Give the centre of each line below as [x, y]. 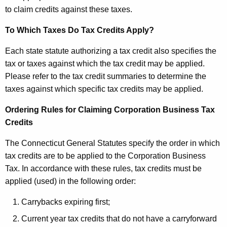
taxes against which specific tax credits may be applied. [104, 89]
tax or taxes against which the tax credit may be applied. [105, 64]
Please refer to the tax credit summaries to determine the [106, 77]
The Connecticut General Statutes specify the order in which [112, 143]
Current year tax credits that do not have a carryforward [119, 219]
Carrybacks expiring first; [66, 202]
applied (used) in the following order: [70, 181]
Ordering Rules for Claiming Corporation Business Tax [110, 110]
